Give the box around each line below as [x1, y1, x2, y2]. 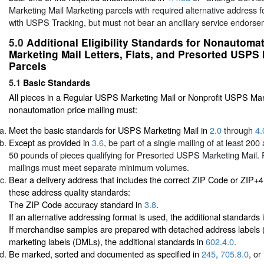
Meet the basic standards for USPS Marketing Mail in [9, 124, 210, 137]
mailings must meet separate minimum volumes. [9, 161, 189, 174]
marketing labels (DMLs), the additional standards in [9, 235, 206, 248]
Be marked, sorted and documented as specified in [9, 247, 202, 260]
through [224, 124, 253, 137]
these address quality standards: [9, 186, 130, 199]
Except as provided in [9, 136, 92, 149]
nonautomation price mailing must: [9, 103, 137, 115]
